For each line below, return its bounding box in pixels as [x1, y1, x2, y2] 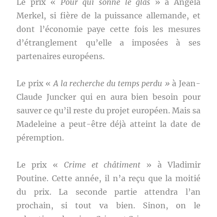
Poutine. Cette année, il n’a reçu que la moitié [16, 173, 201, 183]
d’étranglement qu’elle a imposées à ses [16, 38, 201, 47]
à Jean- [172, 78, 201, 88]
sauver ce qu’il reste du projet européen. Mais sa [16, 106, 201, 115]
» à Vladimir [140, 160, 201, 170]
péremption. [16, 133, 64, 142]
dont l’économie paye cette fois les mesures [16, 24, 201, 34]
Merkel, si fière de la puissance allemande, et [16, 11, 201, 20]
